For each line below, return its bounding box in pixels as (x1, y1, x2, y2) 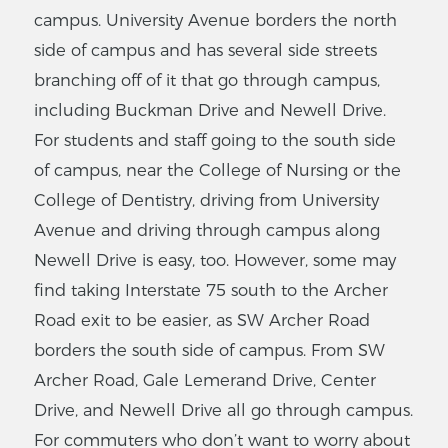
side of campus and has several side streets (34, 40, 377, 61)
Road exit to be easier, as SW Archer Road (34, 310, 370, 331)
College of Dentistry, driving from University (34, 190, 379, 211)
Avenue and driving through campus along (34, 220, 380, 241)
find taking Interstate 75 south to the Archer (34, 280, 388, 301)
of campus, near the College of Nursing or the (34, 160, 401, 181)
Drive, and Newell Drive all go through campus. (34, 400, 413, 421)
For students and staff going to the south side (34, 130, 396, 151)
